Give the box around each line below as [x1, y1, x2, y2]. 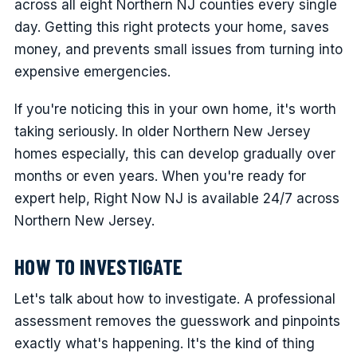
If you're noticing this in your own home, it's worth [14, 100, 336, 117]
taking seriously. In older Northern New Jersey [14, 123, 311, 139]
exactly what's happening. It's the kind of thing [14, 335, 315, 352]
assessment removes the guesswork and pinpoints [14, 313, 340, 330]
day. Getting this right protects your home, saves [14, 19, 329, 36]
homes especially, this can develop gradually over [14, 145, 335, 162]
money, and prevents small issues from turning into [14, 41, 343, 58]
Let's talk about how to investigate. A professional [14, 291, 335, 308]
